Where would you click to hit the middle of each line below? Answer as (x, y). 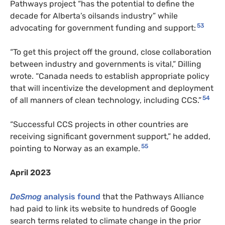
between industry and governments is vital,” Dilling (106, 64)
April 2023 (30, 172)
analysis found (71, 196)
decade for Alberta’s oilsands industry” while (94, 16)
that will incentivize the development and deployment (112, 88)
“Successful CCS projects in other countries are (99, 124)
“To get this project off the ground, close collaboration (111, 52)
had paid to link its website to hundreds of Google (103, 208)
